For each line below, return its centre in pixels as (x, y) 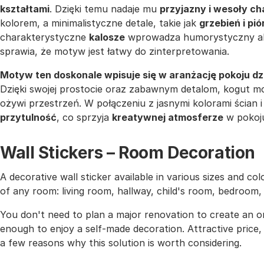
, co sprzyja (84, 118)
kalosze (107, 37)
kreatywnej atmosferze (168, 118)
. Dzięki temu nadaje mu (105, 9)
